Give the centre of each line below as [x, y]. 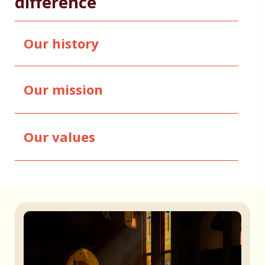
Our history [61, 43]
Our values [59, 137]
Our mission [63, 90]
